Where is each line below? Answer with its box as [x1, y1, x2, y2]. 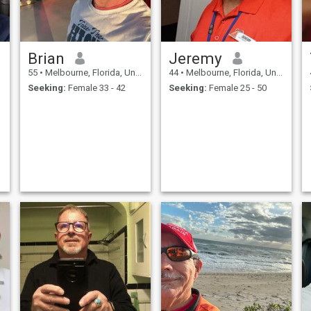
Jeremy [168, 49, 222, 67]
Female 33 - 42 [65, 83, 126, 94]
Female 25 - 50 [206, 83, 267, 94]
